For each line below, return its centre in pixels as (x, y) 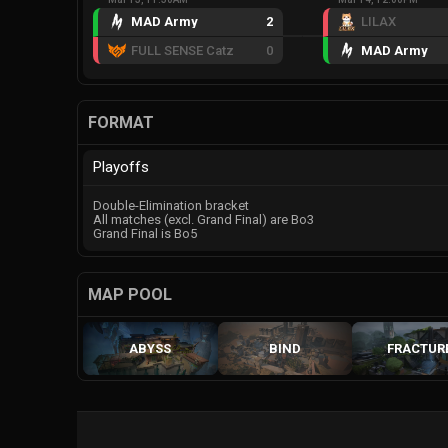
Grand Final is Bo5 (145, 233)
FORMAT (121, 122)
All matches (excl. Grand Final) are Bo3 (203, 219)
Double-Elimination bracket (171, 205)
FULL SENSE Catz (182, 50)
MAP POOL (130, 294)
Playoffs (121, 167)
